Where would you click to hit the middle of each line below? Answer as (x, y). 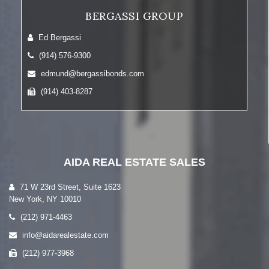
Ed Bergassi (59, 38)
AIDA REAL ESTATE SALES (134, 162)
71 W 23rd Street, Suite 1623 (69, 187)
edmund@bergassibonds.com (91, 74)
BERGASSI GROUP (134, 16)
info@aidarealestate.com (64, 235)
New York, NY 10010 (45, 199)
